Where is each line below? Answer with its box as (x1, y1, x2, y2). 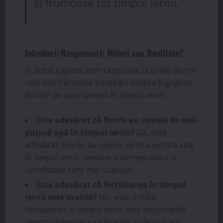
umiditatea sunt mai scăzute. (25, 164, 133, 176)
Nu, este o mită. (97, 192, 158, 203)
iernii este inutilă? (25, 192, 97, 203)
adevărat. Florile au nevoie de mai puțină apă (25, 139, 193, 151)
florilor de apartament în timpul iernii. (25, 90, 167, 101)
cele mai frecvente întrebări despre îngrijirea (25, 77, 192, 89)
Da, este (134, 127, 167, 138)
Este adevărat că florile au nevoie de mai (36, 114, 197, 126)
